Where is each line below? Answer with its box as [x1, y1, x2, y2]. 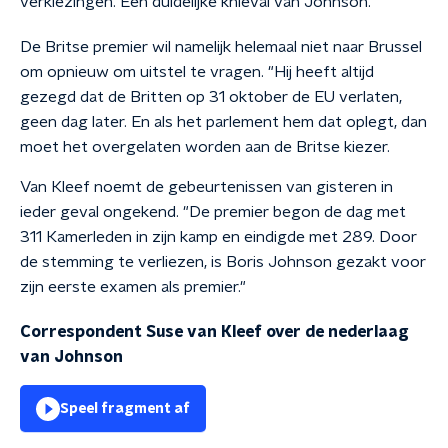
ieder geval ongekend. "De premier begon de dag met [20, 204, 406, 220]
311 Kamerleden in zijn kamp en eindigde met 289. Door [20, 229, 417, 245]
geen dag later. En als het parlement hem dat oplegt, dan [20, 114, 427, 130]
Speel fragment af [60, 402, 190, 416]
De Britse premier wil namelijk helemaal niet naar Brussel [20, 39, 422, 55]
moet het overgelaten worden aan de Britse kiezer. [20, 139, 390, 155]
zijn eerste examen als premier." [20, 279, 246, 295]
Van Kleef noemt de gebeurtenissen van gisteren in [20, 179, 393, 195]
